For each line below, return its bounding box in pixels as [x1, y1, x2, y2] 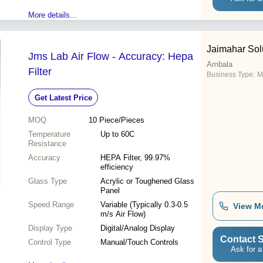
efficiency [100, 163, 133, 172]
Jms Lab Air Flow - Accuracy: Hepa [28, 50, 193, 63]
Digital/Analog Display [100, 224, 175, 233]
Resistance [28, 139, 66, 149]
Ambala [207, 60, 232, 69]
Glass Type [28, 177, 67, 186]
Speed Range [28, 200, 74, 210]
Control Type [28, 238, 71, 247]
